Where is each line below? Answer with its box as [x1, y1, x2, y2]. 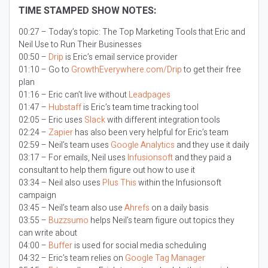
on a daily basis [150, 202, 209, 214]
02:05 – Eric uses [19, 114, 84, 126]
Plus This [102, 176, 136, 189]
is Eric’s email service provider [63, 51, 178, 63]
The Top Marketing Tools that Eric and [102, 26, 245, 38]
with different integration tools [105, 114, 220, 126]
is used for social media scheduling [72, 239, 206, 252]
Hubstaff [48, 101, 81, 114]
